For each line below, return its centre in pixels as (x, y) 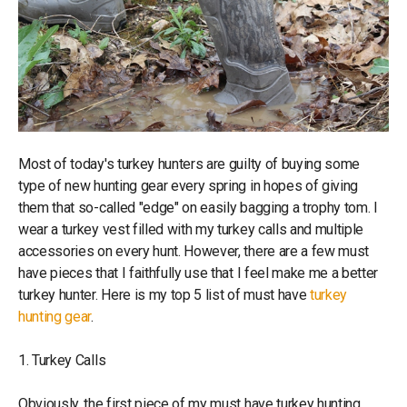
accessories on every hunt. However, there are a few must (194, 251)
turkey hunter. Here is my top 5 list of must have (164, 294)
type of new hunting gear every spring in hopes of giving (189, 185)
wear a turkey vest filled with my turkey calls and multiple (191, 229)
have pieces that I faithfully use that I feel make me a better (199, 273)
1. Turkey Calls (62, 360)
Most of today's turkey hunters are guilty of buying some (189, 164)
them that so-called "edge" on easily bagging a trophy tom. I (198, 207)
